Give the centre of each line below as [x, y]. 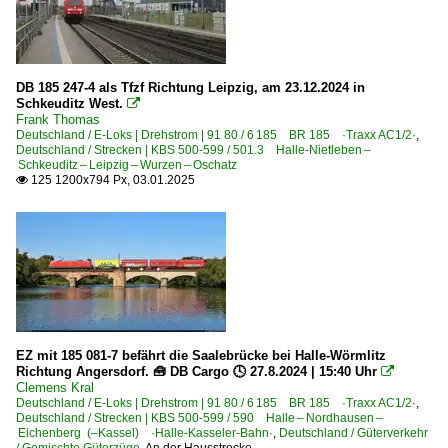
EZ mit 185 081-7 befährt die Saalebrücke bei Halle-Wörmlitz [201, 355]
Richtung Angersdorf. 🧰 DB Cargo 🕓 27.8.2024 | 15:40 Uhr [196, 371]
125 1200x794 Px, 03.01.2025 [111, 179]
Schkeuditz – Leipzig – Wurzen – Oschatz [126, 164]
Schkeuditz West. [69, 103]
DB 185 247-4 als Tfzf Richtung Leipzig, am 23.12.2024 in [190, 87]
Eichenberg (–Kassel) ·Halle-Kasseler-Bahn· [144, 432]
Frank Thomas [58, 119]
